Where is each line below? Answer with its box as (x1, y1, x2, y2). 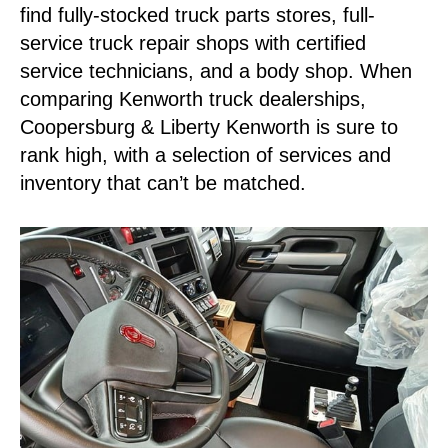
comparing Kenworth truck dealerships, (20, 88, 366, 110)
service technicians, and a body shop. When (20, 60, 412, 82)
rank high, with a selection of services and (20, 144, 391, 166)
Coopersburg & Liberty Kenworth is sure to (20, 116, 398, 138)
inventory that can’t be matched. (20, 172, 306, 194)
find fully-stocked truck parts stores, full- (20, 4, 375, 26)
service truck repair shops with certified (20, 32, 366, 54)
